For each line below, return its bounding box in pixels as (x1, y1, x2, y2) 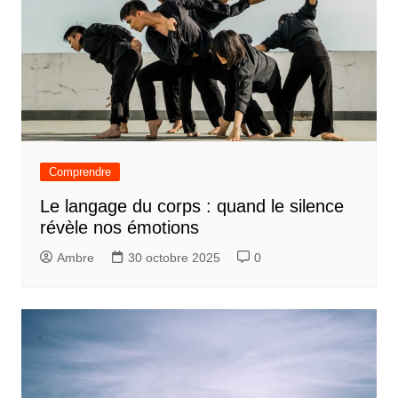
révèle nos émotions (39, 217, 199, 237)
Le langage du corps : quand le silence (39, 195, 344, 216)
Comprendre (48, 164, 111, 179)
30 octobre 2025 (127, 250, 220, 265)
